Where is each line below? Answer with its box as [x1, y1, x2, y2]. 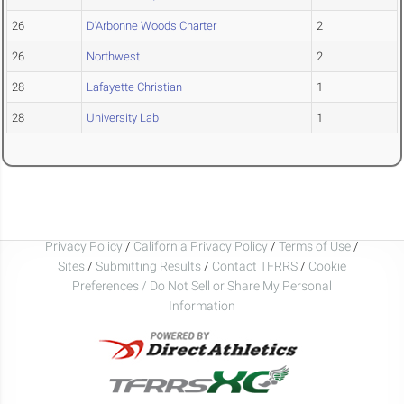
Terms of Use [279, 238, 351, 253]
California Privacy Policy [133, 238, 268, 253]
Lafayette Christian [87, 80, 182, 95]
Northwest [87, 50, 140, 64]
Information [169, 298, 235, 313]
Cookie [308, 258, 346, 273]
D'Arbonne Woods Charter [87, 19, 216, 33]
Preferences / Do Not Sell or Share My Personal [72, 278, 332, 293]
